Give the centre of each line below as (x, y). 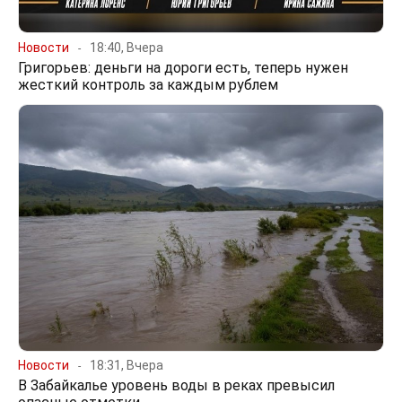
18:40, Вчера (127, 47)
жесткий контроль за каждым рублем (148, 84)
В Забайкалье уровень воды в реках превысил (176, 386)
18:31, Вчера (127, 366)
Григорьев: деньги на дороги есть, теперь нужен (183, 67)
